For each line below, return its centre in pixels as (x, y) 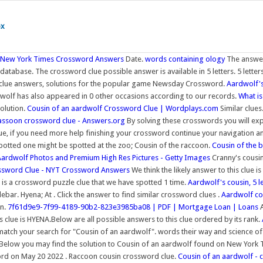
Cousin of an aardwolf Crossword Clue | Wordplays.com (123, 108)
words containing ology (185, 59)
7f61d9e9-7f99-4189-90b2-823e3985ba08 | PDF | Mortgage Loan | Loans (133, 207)
